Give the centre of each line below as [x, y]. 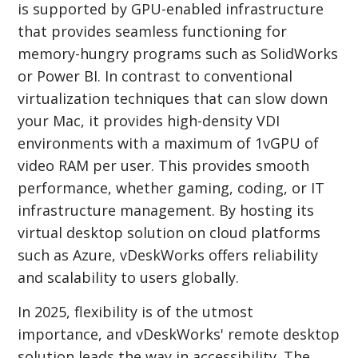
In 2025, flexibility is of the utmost [136, 311]
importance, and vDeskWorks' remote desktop [179, 334]
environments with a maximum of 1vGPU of [169, 143]
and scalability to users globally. [129, 277]
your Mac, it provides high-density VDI [149, 120]
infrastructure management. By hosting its [166, 210]
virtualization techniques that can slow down [173, 98]
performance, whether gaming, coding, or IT [171, 187]
